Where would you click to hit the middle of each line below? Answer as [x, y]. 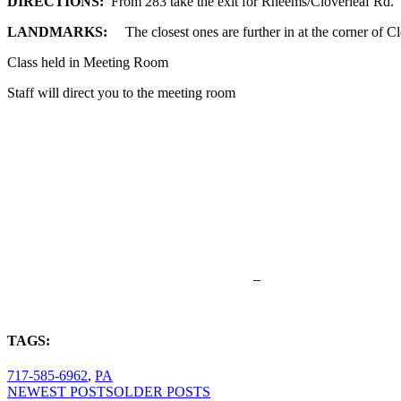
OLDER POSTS [162, 391]
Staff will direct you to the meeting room [121, 93]
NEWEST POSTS [60, 391]
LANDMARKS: [66, 32]
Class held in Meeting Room [88, 63]
